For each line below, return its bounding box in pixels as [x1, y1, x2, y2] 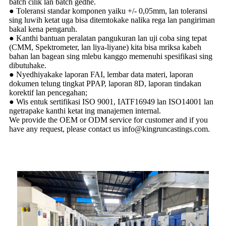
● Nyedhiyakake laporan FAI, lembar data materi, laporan [9, 70, 193, 79]
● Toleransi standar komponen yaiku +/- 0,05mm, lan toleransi [9, 7, 207, 15]
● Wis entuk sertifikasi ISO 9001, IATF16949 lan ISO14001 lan [9, 97, 213, 106]
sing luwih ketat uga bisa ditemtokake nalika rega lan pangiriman [9, 16, 215, 24]
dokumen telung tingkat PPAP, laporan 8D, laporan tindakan [9, 79, 201, 88]
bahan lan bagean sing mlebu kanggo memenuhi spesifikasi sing [9, 52, 212, 61]
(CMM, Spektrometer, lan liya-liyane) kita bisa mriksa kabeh [9, 43, 201, 51]
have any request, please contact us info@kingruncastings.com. [9, 125, 210, 133]
